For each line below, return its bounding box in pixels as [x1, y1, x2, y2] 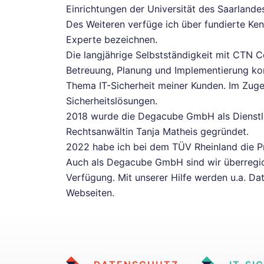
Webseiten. [66, 187, 114, 199]
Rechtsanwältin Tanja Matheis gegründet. [66, 126, 249, 138]
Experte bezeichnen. [66, 34, 157, 46]
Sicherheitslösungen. [66, 95, 157, 107]
